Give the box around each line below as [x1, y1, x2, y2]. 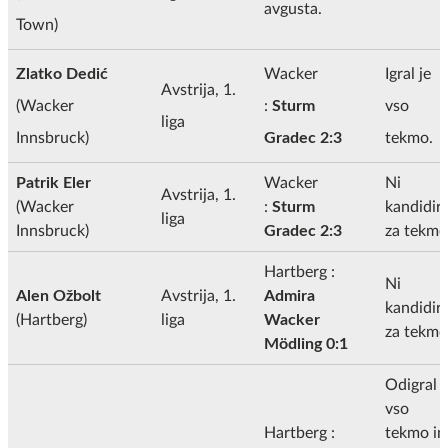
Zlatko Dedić [16, 65, 108, 82]
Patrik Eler [16, 174, 91, 191]
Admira [264, 287, 315, 304]
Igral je [385, 65, 431, 82]
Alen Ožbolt [16, 287, 101, 304]
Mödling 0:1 [264, 335, 348, 352]
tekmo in [385, 424, 446, 441]
